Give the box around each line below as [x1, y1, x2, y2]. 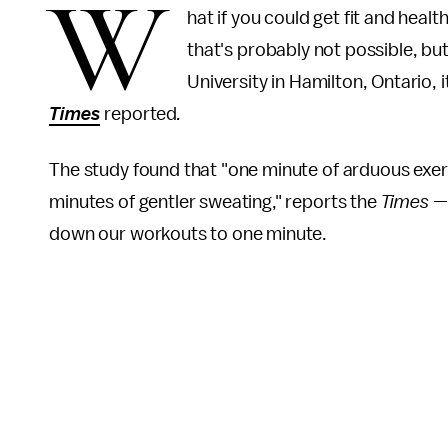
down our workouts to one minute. [49, 224, 328, 244]
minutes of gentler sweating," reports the [49, 192, 381, 212]
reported [104, 104, 178, 124]
